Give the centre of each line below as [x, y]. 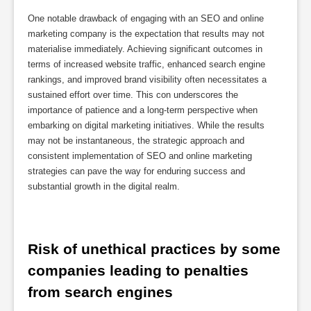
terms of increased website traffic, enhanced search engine [146, 65]
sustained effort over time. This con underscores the [133, 95]
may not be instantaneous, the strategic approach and [136, 141]
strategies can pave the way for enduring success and [136, 171]
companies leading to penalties [138, 270]
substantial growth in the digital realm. [104, 187]
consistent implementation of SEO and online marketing [140, 156]
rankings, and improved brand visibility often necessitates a [147, 80]
